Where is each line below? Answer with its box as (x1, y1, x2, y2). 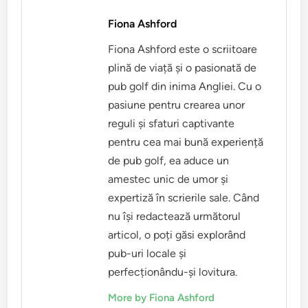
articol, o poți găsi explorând (108, 228, 246, 242)
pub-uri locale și (108, 247, 187, 261)
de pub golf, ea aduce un (108, 154, 230, 168)
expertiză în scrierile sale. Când (108, 191, 260, 205)
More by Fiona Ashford (108, 291, 215, 305)
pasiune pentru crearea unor (108, 98, 245, 112)
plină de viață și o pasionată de (108, 61, 257, 75)
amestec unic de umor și (108, 173, 229, 186)
